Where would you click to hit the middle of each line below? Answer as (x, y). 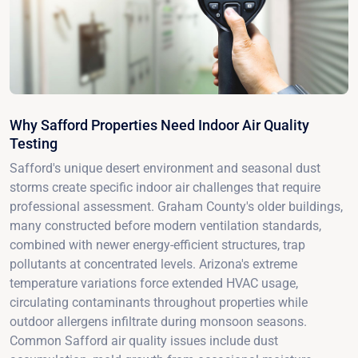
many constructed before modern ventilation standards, (165, 225)
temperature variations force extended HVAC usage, (154, 283)
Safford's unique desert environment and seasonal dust (165, 168)
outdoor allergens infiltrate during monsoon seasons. (158, 321)
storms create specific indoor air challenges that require (165, 187)
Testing (34, 143)
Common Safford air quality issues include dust (144, 340)
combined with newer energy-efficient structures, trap (157, 245)
